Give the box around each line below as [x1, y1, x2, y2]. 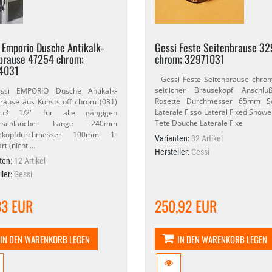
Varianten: [154, 134, 191, 143]
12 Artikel [13, 156, 46, 166]
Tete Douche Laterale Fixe [154, 118, 243, 128]
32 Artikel [191, 134, 223, 143]
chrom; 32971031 [154, 51, 225, 67]
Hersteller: [154, 147, 191, 157]
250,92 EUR [154, 195, 217, 217]
